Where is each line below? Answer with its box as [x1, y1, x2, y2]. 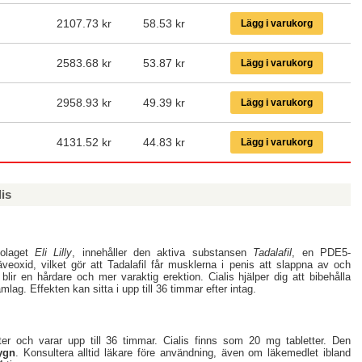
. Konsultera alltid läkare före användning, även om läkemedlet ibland [15, 347, 351, 360]
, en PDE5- [292, 246, 351, 259]
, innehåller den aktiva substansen [72, 246, 254, 259]
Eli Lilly [34, 246, 73, 259]
